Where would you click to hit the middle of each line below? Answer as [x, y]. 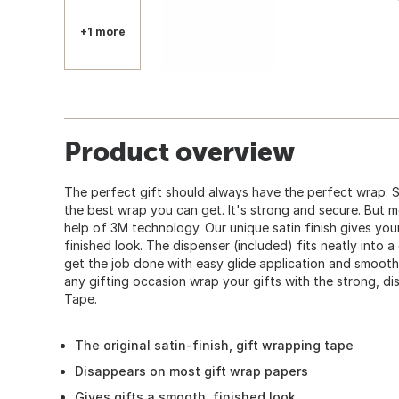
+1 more [102, 31]
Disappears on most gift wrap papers [191, 370]
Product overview [179, 151]
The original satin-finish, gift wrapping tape [214, 345]
